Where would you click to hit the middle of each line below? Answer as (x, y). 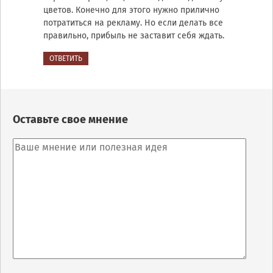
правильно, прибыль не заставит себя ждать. (134, 35)
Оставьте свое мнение (70, 119)
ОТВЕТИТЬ (66, 58)
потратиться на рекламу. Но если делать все (133, 23)
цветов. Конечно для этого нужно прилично (131, 10)
